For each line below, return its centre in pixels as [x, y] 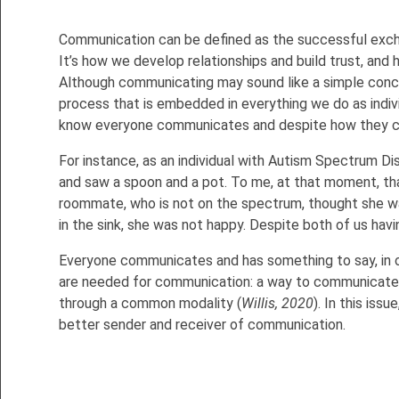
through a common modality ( [150, 304]
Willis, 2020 [277, 304]
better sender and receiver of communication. [202, 325]
